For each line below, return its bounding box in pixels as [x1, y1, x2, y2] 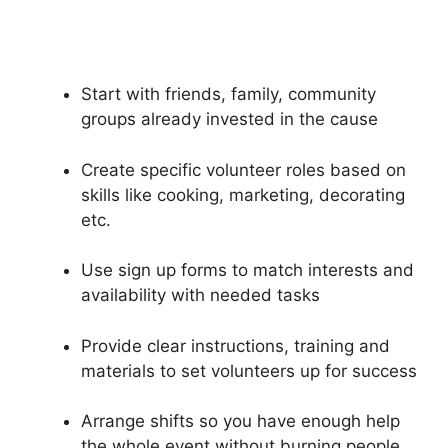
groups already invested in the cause [81, 109, 378, 130]
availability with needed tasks [81, 285, 320, 306]
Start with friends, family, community [81, 84, 376, 105]
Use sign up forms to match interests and [81, 260, 414, 281]
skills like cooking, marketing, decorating [81, 184, 405, 205]
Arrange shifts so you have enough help [81, 411, 400, 432]
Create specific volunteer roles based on [81, 159, 406, 180]
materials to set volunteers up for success [81, 360, 417, 381]
